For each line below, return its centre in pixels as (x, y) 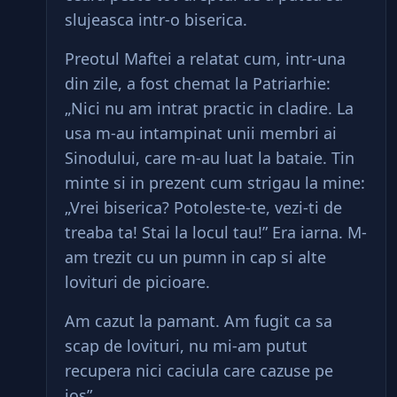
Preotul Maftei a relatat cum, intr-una (205, 58)
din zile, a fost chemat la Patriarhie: (198, 83)
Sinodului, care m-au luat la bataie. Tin (210, 158)
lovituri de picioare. (137, 282)
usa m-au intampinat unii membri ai (201, 133)
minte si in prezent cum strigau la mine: (215, 183)
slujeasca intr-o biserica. (156, 19)
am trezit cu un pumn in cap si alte (195, 257)
